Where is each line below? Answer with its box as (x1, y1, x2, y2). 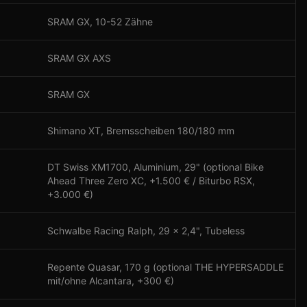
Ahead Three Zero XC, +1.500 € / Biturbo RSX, (47, 175, 255, 186)
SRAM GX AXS (47, 52, 111, 64)
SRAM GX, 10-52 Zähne (47, 16, 153, 27)
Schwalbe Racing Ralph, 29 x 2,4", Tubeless (47, 225, 245, 236)
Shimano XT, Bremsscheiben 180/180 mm (47, 125, 234, 136)
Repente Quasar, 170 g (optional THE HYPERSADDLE (47, 261, 284, 273)
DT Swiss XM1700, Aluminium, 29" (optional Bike (47, 161, 264, 173)
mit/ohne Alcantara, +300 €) (47, 275, 174, 286)
